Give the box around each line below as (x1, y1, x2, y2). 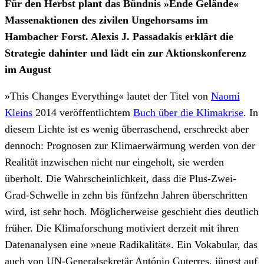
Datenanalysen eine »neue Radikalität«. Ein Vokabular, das (5, 239, 258, 251)
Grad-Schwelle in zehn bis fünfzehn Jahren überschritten (5, 189, 247, 202)
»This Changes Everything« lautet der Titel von (5, 90, 211, 103)
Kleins (5, 107, 32, 119)
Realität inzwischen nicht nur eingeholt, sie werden (5, 156, 224, 169)
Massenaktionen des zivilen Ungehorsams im (5, 14, 208, 26)
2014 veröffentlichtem (32, 107, 133, 119)
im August (5, 63, 51, 75)
